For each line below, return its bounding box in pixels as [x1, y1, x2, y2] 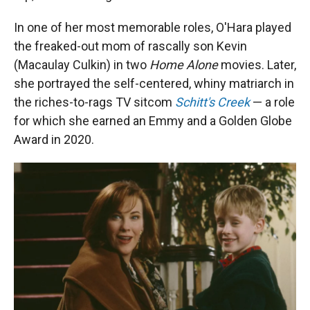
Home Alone [149, 57, 218, 72]
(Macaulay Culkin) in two [14, 57, 149, 72]
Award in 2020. [14, 132, 94, 147]
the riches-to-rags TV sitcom [14, 95, 175, 109]
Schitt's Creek [175, 95, 250, 109]
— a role [253, 95, 295, 109]
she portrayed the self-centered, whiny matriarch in [14, 76, 294, 91]
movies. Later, [218, 57, 296, 72]
